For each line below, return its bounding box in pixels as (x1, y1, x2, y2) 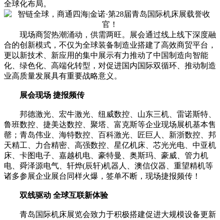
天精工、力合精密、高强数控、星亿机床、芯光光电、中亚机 (4, 141, 216, 150)
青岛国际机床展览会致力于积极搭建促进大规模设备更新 (4, 210, 216, 219)
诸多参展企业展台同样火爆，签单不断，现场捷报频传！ (4, 172, 200, 181)
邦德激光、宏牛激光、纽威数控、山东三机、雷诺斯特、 (4, 110, 216, 119)
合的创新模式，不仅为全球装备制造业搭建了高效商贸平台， (4, 41, 216, 50)
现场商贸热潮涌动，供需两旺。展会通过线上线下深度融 (4, 30, 216, 39)
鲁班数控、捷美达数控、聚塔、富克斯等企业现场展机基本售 (4, 120, 216, 129)
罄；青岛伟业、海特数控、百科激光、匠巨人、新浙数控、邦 (4, 131, 216, 139)
